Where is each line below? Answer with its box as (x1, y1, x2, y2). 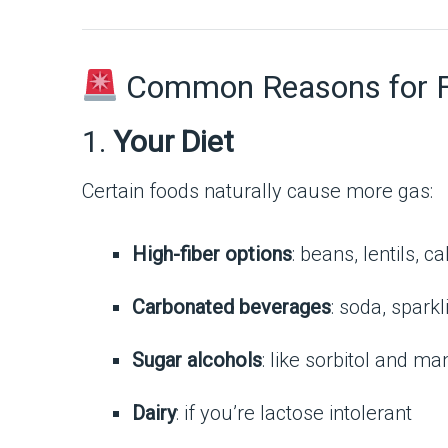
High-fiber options (132, 242, 292, 266)
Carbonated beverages (132, 295, 331, 319)
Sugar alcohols (132, 348, 262, 372)
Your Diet (113, 124, 234, 159)
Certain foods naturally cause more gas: (82, 179, 433, 203)
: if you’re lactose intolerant (176, 401, 412, 425)
